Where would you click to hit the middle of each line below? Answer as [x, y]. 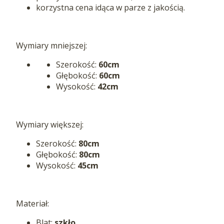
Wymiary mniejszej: [51, 45]
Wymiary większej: [50, 124]
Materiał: [32, 203]
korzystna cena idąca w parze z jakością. [110, 7]
